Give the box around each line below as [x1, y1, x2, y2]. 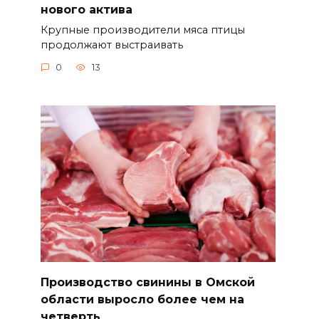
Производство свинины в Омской [40, 275, 255, 289]
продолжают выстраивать [40, 38, 183, 51]
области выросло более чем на [40, 292, 244, 306]
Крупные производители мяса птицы [40, 23, 245, 36]
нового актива [40, 2, 132, 16]
